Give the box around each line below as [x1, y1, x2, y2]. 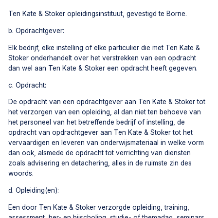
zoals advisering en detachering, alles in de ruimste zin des [8, 159, 192, 167]
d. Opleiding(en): [8, 186, 59, 195]
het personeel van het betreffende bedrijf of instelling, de [8, 118, 185, 127]
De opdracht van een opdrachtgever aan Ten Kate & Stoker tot [8, 98, 206, 106]
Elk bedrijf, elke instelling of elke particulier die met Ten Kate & [8, 43, 200, 52]
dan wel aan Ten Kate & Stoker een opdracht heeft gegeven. [8, 64, 198, 72]
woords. [8, 169, 34, 178]
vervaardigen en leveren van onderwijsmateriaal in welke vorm [8, 139, 204, 147]
